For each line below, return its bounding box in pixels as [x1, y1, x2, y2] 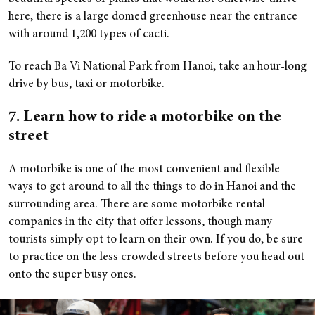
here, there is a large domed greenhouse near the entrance [8, 11, 297, 23]
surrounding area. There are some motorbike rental [8, 198, 265, 211]
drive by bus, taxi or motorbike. [8, 78, 165, 91]
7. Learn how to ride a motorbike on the [8, 109, 281, 125]
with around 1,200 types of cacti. [8, 28, 169, 41]
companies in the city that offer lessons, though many [8, 216, 272, 229]
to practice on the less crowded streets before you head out [8, 251, 304, 264]
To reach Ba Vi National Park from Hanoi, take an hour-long [8, 60, 307, 73]
